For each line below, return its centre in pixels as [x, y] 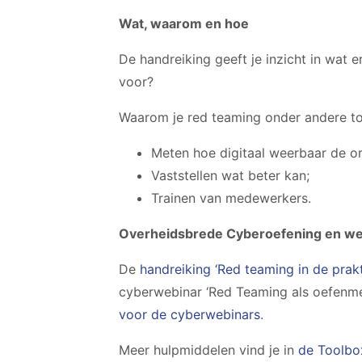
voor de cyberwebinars [189, 314]
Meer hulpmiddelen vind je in [208, 350]
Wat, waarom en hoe [184, 23]
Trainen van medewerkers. [231, 198]
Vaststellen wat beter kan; [230, 175]
